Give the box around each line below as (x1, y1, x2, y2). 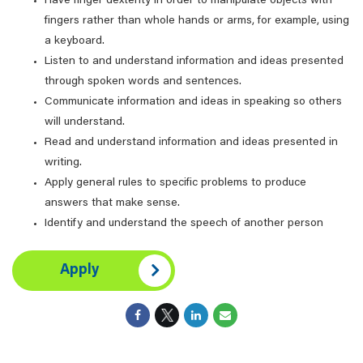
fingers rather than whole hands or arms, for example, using (45, 15, 349, 27)
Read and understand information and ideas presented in (45, 137, 338, 148)
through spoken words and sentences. (45, 76, 241, 88)
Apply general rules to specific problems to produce (45, 177, 306, 189)
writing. (45, 157, 82, 169)
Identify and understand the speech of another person (45, 218, 323, 229)
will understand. (45, 117, 125, 128)
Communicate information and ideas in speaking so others (45, 96, 342, 108)
